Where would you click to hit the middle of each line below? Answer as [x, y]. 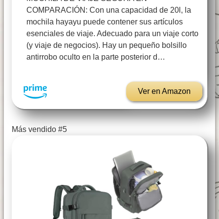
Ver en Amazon [164, 91]
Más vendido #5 [39, 130]
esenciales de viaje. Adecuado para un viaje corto [112, 34]
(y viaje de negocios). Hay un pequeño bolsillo [107, 45]
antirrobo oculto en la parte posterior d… [96, 57]
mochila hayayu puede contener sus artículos [105, 22]
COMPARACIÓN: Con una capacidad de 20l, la [109, 10]
